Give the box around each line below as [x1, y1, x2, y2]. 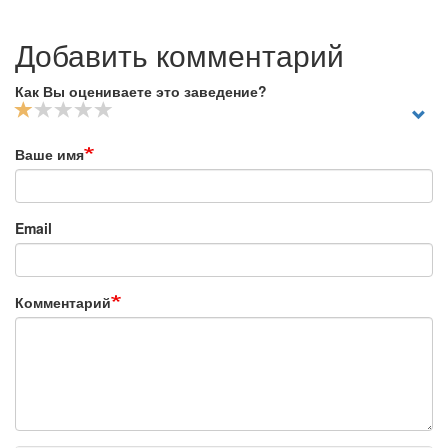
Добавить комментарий [15, 33, 344, 76]
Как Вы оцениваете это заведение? [15, 81, 267, 101]
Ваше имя [15, 144, 84, 164]
